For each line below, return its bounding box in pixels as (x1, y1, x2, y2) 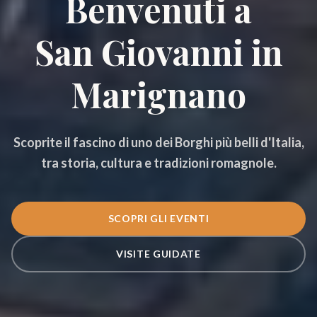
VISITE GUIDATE (116, 247, 201, 260)
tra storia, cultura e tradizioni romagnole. (40, 154, 277, 171)
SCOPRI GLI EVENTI (108, 212, 209, 224)
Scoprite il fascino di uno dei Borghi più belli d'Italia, (13, 134, 304, 150)
